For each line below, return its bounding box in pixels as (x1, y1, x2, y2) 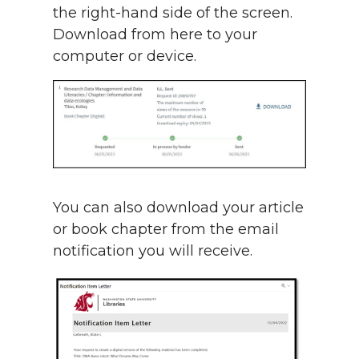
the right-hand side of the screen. (53, 3, 292, 22)
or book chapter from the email (53, 220, 279, 239)
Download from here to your (53, 25, 257, 43)
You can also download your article (53, 199, 304, 217)
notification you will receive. (53, 242, 256, 260)
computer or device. (53, 46, 200, 65)
